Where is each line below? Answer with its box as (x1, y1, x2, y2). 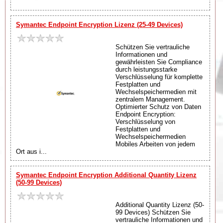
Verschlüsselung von (115, 117, 175, 125)
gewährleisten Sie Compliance (115, 58, 202, 66)
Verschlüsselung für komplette (115, 73, 203, 81)
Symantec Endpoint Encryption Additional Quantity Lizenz (16, 171, 197, 179)
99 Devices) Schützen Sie (115, 208, 191, 216)
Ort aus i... (16, 147, 47, 155)
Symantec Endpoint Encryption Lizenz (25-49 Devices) (16, 20, 183, 28)
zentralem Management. (115, 95, 185, 103)
